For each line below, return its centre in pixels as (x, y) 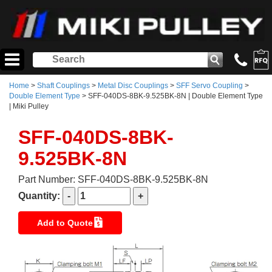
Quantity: (40, 196)
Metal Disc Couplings (133, 86)
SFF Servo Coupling (209, 86)
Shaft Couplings (63, 86)
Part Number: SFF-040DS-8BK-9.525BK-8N (113, 180)
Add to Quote (65, 223)
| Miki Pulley (29, 107)
